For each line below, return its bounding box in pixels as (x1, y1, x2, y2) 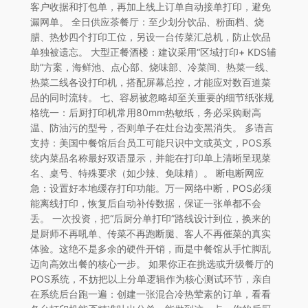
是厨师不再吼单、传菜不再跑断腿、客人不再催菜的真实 (30, 227, 271, 239)
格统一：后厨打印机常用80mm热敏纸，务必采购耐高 (30, 106, 261, 118)
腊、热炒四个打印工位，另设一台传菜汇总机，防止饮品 (30, 30, 271, 43)
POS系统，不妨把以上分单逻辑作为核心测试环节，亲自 (30, 272, 272, 285)
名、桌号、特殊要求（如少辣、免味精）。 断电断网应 (30, 166, 264, 179)
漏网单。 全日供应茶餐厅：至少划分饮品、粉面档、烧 (30, 15, 264, 27)
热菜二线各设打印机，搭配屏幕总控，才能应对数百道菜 (30, 76, 271, 88)
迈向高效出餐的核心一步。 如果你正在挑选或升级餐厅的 (30, 257, 274, 269)
